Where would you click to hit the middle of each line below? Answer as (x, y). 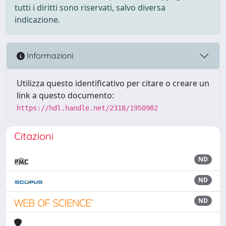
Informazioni (49, 56)
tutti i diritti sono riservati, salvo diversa (90, 7)
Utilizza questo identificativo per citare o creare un (113, 83)
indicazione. (37, 19)
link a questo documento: (65, 95)
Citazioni (34, 136)
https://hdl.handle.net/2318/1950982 (87, 108)
